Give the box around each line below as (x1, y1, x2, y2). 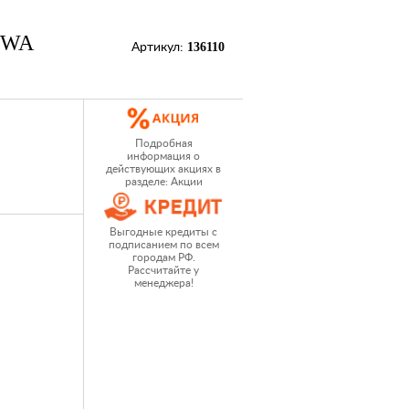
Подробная (134, 138, 193, 149)
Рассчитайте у (128, 265, 199, 276)
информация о (127, 151, 200, 162)
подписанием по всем (108, 239, 219, 250)
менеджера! (133, 278, 194, 288)
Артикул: (131, 41, 187, 54)
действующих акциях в (106, 163, 221, 174)
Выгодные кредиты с (110, 226, 217, 237)
